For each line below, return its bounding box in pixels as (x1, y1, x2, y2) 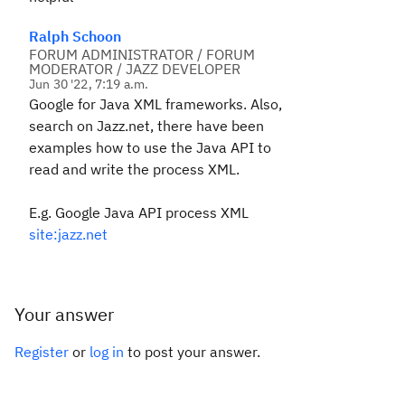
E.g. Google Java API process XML (29, 203, 249, 221)
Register (14, 343, 69, 361)
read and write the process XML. (29, 160, 240, 178)
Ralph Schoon (29, 27, 121, 45)
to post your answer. (124, 343, 260, 361)
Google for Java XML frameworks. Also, (29, 95, 282, 113)
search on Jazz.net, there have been (29, 117, 264, 135)
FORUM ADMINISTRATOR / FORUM (29, 45, 255, 63)
